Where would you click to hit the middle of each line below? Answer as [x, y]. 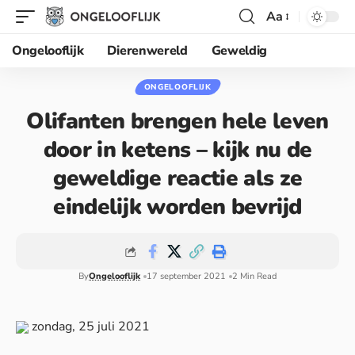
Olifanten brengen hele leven [177, 121]
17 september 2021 [186, 276]
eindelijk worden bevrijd [177, 207]
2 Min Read [254, 276]
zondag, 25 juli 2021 [89, 326]
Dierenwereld [147, 51]
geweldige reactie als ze [177, 178]
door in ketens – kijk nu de [177, 150]
